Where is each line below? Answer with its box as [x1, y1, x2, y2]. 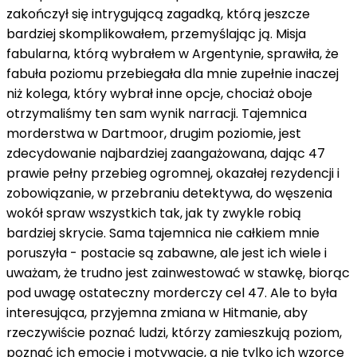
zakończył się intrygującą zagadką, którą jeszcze [6, 4, 310, 23]
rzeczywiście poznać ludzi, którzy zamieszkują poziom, [6, 323, 342, 342]
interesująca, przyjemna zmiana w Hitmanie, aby [6, 303, 308, 322]
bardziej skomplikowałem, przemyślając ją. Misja [6, 24, 306, 43]
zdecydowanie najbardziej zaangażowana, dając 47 [6, 143, 325, 163]
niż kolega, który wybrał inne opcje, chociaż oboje [6, 84, 312, 103]
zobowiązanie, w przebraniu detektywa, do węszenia [6, 183, 332, 202]
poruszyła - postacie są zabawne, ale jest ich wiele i [6, 243, 327, 262]
